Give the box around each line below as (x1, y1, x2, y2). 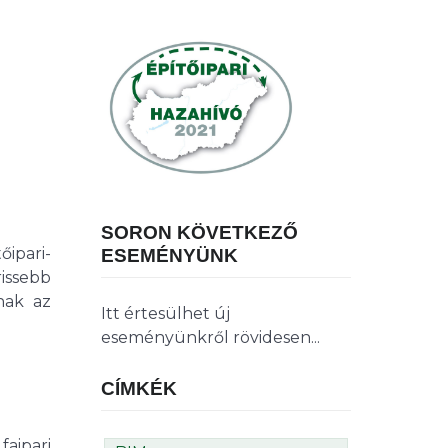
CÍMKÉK (101, 378, 177, 400)
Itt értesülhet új (101, 304, 230, 324)
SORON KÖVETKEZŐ (101, 222, 298, 244)
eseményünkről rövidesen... (101, 328, 320, 348)
